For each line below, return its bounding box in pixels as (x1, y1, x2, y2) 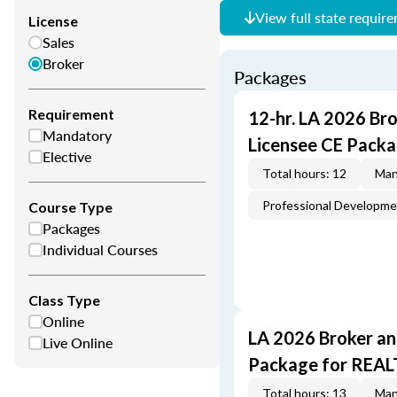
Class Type (28, 292, 100, 308)
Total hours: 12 (262, 166, 346, 181)
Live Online (43, 332, 113, 353)
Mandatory (43, 125, 112, 145)
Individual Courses (43, 239, 158, 260)
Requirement (28, 105, 114, 122)
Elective (43, 146, 91, 167)
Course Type (28, 198, 113, 215)
